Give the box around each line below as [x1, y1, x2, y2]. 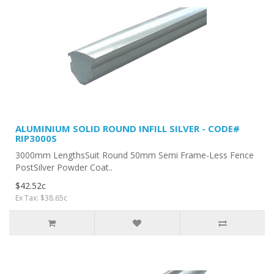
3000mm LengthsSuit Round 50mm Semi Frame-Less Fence [15, 149, 254, 161]
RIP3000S [15, 131, 57, 144]
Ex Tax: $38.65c [15, 192, 67, 203]
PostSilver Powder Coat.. [15, 161, 113, 173]
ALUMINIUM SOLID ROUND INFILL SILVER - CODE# [15, 122, 240, 135]
